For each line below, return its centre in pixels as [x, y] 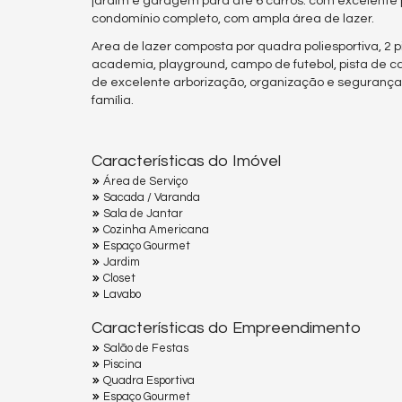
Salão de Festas [146, 349]
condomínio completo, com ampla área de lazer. [233, 19]
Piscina [122, 365]
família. [113, 100]
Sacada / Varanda [152, 198]
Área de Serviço [145, 182]
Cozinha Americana [156, 230]
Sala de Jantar [143, 214]
